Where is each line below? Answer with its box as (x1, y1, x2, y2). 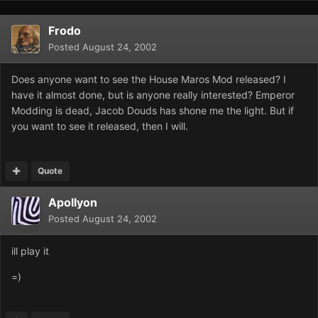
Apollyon (48, 195, 97, 210)
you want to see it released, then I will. (11, 120, 188, 133)
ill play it (11, 245, 49, 258)
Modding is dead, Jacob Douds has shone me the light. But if (11, 104, 294, 117)
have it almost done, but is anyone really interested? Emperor (11, 89, 295, 102)
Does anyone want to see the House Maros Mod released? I (11, 73, 286, 86)
